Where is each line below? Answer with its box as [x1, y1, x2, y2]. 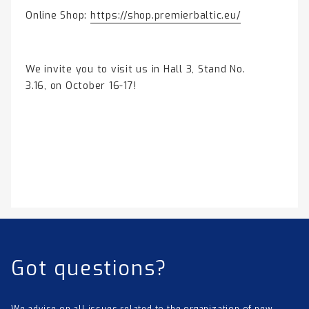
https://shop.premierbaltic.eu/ [90, 9, 241, 22]
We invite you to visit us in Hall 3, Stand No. [26, 63, 246, 76]
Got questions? [11, 255, 168, 281]
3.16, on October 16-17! [26, 79, 137, 92]
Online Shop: [26, 9, 90, 22]
